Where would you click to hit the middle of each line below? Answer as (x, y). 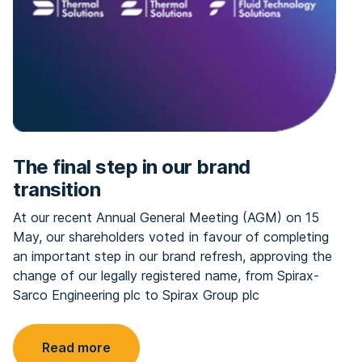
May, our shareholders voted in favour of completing (171, 237)
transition (57, 189)
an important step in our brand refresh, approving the (173, 256)
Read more (76, 347)
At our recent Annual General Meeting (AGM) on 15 (166, 217)
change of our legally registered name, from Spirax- (166, 276)
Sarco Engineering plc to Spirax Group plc (136, 295)
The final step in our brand (132, 167)
